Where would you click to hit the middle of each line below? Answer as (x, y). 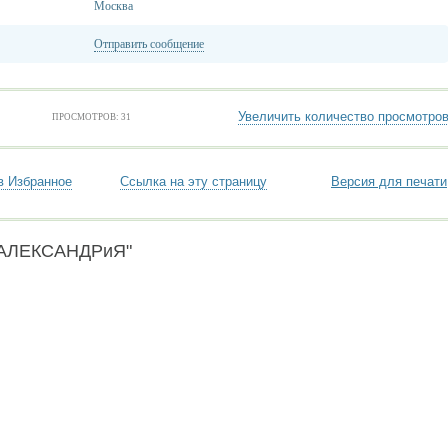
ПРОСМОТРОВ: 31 (91, 117)
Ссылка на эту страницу (193, 181)
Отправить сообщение (149, 44)
